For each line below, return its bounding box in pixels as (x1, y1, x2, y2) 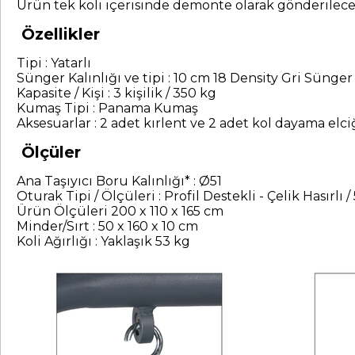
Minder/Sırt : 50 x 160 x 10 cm (17, 219, 198, 234)
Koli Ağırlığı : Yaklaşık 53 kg (17, 234, 190, 249)
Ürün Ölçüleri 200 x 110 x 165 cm (17, 204, 223, 219)
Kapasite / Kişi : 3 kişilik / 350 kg (17, 86, 216, 101)
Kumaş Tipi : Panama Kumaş (17, 101, 201, 116)
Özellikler (17, 25, 100, 44)
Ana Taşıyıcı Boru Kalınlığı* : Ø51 (17, 174, 222, 189)
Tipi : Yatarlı (17, 55, 91, 71)
